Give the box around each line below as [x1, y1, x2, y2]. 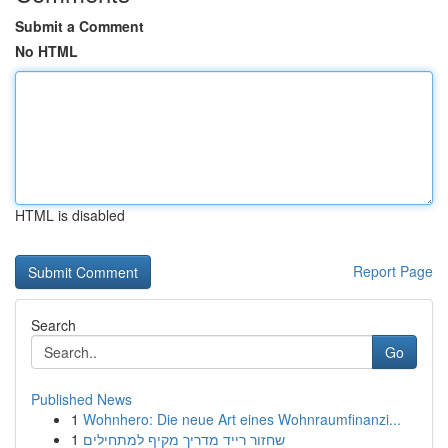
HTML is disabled [15, 205, 125, 225]
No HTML [15, 41, 78, 61]
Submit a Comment [15, 16, 144, 36]
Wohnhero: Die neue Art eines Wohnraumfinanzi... [83, 409, 401, 429]
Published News [31, 389, 132, 409]
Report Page [353, 261, 433, 281]
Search [31, 315, 76, 335]
